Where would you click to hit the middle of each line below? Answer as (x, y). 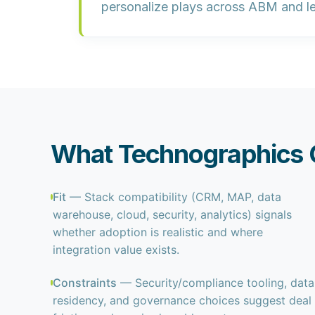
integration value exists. (116, 250)
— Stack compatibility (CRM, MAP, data (173, 197)
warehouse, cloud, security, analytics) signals (172, 214)
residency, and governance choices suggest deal (182, 300)
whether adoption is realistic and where (157, 232)
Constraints (85, 283)
